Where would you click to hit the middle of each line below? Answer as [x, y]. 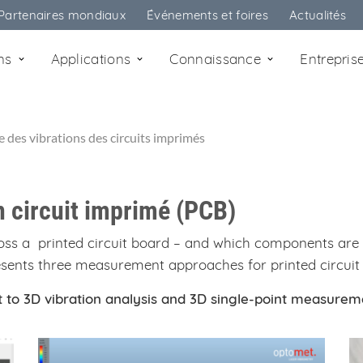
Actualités [318, 15]
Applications [93, 59]
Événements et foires [207, 15]
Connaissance [218, 59]
